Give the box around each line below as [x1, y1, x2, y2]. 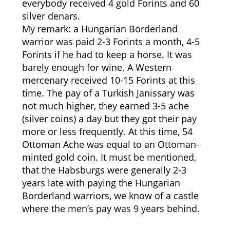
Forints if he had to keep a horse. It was [22, 48, 192, 61]
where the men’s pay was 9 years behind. [22, 202, 200, 215]
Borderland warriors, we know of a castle [22, 189, 199, 202]
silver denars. [22, 10, 80, 22]
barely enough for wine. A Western [22, 61, 171, 73]
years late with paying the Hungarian [22, 177, 180, 189]
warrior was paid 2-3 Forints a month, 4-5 [22, 35, 200, 48]
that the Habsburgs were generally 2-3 [22, 164, 186, 176]
